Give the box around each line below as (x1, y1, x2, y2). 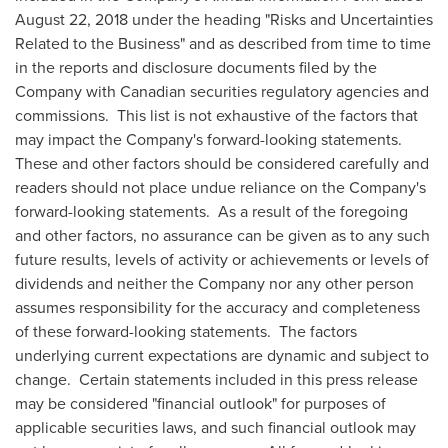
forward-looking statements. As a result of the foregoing (15, 200, 408, 222)
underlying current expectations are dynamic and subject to (15, 344, 429, 366)
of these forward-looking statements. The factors (15, 320, 357, 342)
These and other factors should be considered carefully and (15, 152, 429, 174)
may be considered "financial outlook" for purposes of (15, 392, 386, 414)
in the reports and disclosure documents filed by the (15, 56, 377, 78)
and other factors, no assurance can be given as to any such (15, 224, 430, 246)
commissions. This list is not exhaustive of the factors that (15, 104, 418, 126)
